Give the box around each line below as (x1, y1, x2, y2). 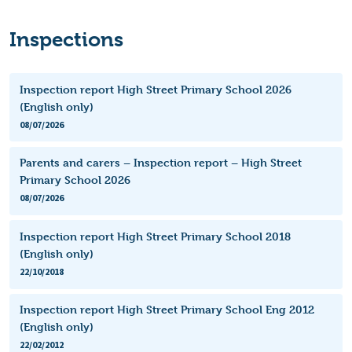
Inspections (9, 27, 123, 51)
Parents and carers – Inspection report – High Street (19, 156, 302, 170)
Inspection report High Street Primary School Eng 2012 (19, 302, 314, 317)
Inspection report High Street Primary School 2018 (19, 229, 291, 243)
